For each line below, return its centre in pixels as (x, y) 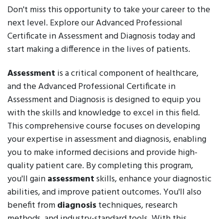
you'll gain (27, 179)
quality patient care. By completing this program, (100, 166)
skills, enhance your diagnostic (153, 179)
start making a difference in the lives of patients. (99, 50)
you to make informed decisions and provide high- (102, 153)
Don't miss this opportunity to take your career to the (109, 10)
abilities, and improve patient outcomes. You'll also (104, 192)
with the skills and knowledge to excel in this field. (104, 113)
